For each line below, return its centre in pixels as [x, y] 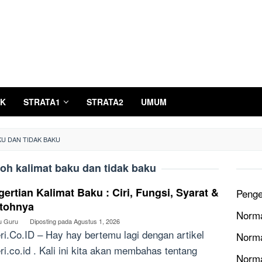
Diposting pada [52, 221]
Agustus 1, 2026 [97, 221]
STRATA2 [105, 102]
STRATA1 [42, 102]
